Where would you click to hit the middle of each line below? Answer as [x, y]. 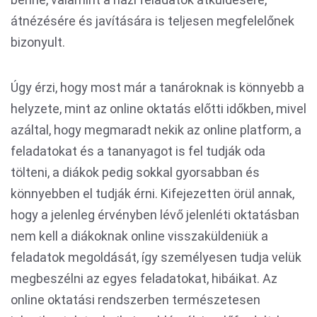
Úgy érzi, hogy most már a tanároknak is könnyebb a [157, 87]
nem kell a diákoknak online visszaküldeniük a [139, 236]
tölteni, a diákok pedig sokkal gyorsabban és [135, 172]
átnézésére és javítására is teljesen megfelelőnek [152, 21]
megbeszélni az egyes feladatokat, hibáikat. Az [144, 278]
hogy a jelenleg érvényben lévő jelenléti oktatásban [155, 215]
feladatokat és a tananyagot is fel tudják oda [138, 151]
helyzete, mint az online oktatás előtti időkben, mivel [158, 109]
